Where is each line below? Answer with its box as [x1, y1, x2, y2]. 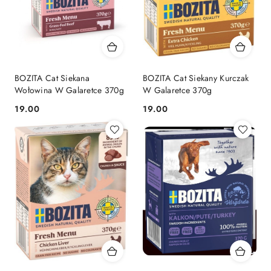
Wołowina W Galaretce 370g [15, 84, 124, 97]
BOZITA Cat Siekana [15, 72, 90, 85]
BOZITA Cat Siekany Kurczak [143, 72, 249, 85]
